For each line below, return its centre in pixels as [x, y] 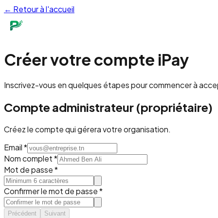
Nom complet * [31, 158]
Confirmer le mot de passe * [53, 191]
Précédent [22, 213]
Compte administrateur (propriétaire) [108, 107]
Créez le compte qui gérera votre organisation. [87, 129]
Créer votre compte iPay [96, 60]
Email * [16, 147]
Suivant [55, 213]
